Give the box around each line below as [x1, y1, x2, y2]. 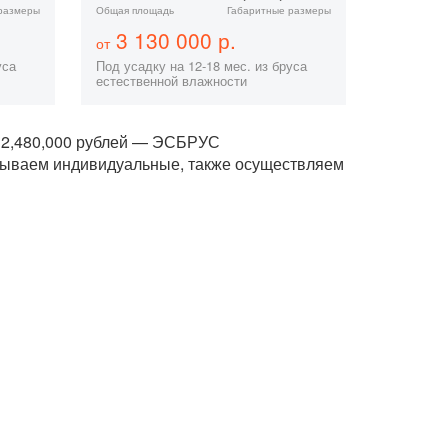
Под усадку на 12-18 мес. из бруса [95, 56, 307, 75]
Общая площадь [95, 3, 174, 17]
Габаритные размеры [226, 3, 331, 17]
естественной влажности [95, 71, 247, 90]
